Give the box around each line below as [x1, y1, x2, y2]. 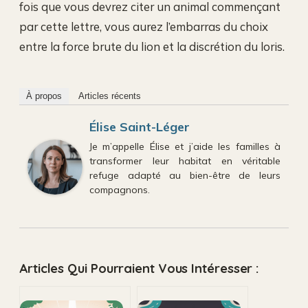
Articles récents [78, 91, 141, 102]
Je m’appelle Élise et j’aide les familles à [89, 140, 280, 153]
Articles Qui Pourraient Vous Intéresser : [19, 259, 260, 276]
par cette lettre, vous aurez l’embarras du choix [19, 19, 268, 34]
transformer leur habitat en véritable [89, 155, 280, 168]
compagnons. [89, 184, 150, 197]
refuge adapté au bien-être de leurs [89, 169, 280, 182]
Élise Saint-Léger [89, 119, 190, 135]
